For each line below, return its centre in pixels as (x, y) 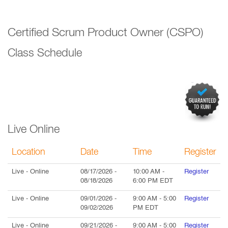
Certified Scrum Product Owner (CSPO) (106, 34)
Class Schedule (45, 54)
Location (28, 153)
